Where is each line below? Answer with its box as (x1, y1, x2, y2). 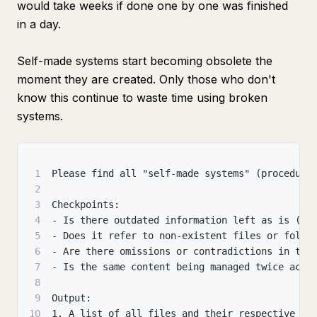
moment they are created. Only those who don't (17, 72, 275, 86)
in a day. (17, 17, 61, 31)
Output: (52, 292, 91, 304)
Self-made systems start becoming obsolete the (17, 54, 272, 68)
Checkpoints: (52, 199, 120, 210)
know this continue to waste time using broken (17, 91, 267, 105)
